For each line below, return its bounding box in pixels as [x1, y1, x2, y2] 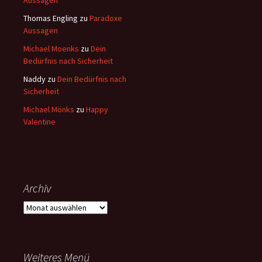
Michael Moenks [23, 43, 79, 54]
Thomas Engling [23, 13, 78, 23]
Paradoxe [89, 13, 122, 23]
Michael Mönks [23, 104, 74, 115]
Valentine [23, 116, 56, 127]
